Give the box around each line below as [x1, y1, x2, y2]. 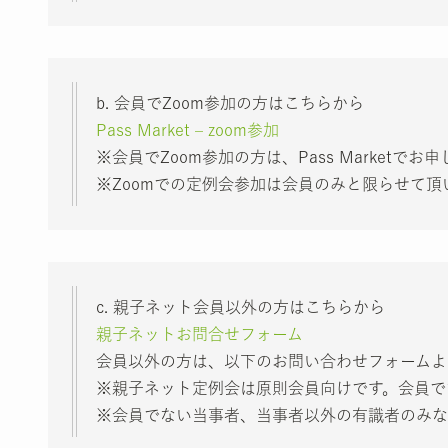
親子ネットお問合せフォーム [96, 325, 303, 342]
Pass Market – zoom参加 [96, 121, 279, 138]
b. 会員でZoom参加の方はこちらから [96, 94, 364, 111]
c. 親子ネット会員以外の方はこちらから [96, 298, 385, 315]
